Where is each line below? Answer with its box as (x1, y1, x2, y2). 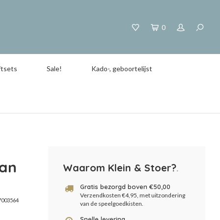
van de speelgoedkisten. (80, 200, 143, 207)
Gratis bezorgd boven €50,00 (80, 183, 170, 191)
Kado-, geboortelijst (91, 64, 152, 73)
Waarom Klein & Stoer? (63, 162, 176, 174)
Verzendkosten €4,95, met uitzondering (80, 192, 185, 199)
